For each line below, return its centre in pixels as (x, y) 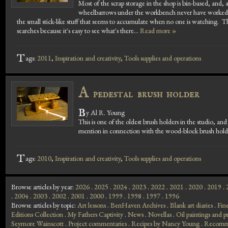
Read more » (158, 30)
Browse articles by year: (43, 187)
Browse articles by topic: (44, 205)
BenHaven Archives (138, 205)
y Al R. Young (106, 113)
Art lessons (92, 205)
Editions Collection (37, 214)
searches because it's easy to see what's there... (78, 30)
